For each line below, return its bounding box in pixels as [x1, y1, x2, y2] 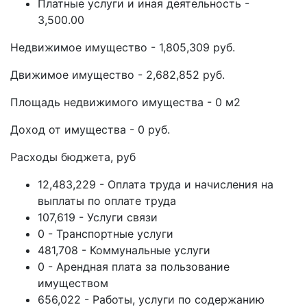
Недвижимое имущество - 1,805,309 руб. [10, 40, 235, 54]
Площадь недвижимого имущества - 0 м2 [10, 95, 241, 109]
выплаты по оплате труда [38, 194, 176, 208]
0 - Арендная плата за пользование [38, 260, 230, 273]
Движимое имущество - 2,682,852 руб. [10, 68, 225, 82]
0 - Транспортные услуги [38, 227, 173, 241]
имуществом [38, 276, 108, 290]
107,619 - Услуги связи [38, 210, 158, 224]
